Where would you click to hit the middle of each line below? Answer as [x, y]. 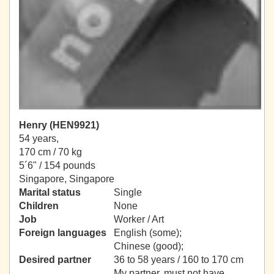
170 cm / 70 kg [50, 152]
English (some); [149, 233]
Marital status [50, 193]
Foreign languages [63, 233]
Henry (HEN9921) [59, 125]
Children [39, 206]
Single [128, 193]
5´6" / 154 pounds [57, 166]
